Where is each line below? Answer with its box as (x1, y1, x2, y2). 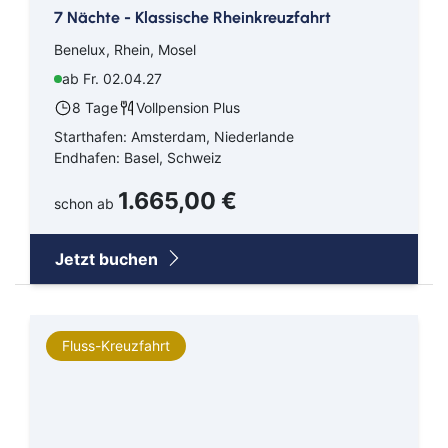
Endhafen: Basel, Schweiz (54, 148, 222, 166)
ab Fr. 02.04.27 (62, 69, 162, 87)
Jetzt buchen (55, 248, 162, 269)
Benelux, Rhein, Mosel (54, 40, 196, 58)
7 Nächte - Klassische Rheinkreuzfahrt (54, 7, 331, 27)
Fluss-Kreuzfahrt (62, 336, 170, 354)
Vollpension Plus (136, 98, 240, 116)
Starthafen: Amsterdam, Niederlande (54, 127, 294, 145)
